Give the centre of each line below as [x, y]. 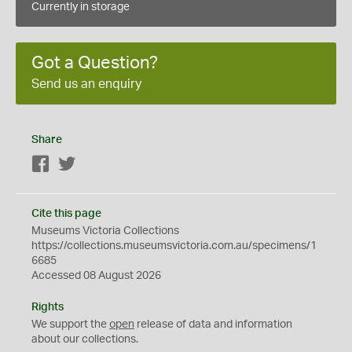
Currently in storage [81, 7]
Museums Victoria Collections [105, 231]
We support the [70, 324]
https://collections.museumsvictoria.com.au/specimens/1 [174, 246]
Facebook [75, 165]
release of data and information [213, 324]
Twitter [93, 165]
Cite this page [66, 214]
